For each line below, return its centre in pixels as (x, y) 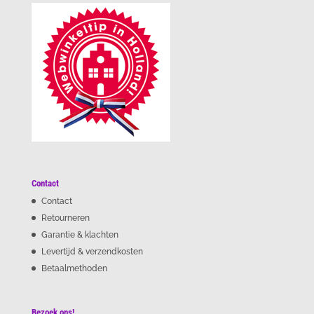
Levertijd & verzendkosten (92, 252)
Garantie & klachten (80, 235)
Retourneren (65, 218)
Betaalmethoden (74, 269)
